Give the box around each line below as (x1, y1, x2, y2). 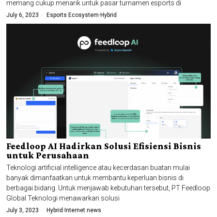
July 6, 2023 (6, 11, 39, 18)
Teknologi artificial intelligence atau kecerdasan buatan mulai (6, 163, 190, 171)
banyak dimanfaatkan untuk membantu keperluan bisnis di (6, 173, 184, 182)
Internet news (64, 206, 102, 214)
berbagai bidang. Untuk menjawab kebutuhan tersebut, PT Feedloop (6, 184, 211, 192)
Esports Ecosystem (46, 11, 99, 18)
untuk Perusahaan (6, 150, 90, 160)
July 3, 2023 (6, 206, 39, 214)
